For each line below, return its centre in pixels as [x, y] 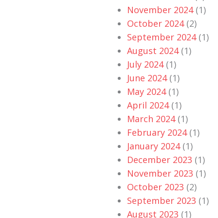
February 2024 [157, 133]
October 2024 [155, 24]
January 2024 [154, 146]
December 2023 [160, 160]
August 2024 [153, 51]
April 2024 [148, 105]
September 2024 [162, 37]
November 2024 [160, 10]
